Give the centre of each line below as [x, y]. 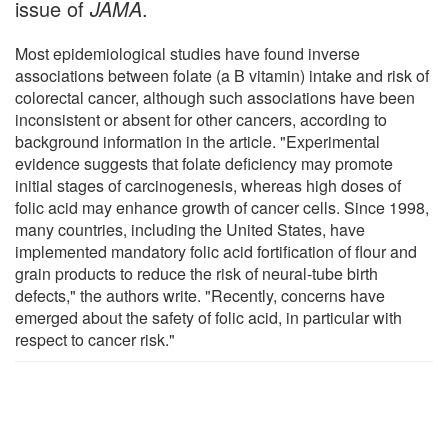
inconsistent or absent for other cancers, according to [201, 119]
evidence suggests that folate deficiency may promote [204, 163]
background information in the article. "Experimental [197, 141]
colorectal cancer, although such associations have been [215, 97]
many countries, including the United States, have [190, 229]
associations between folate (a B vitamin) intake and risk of [222, 75]
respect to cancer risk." [95, 339]
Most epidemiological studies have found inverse [187, 53]
